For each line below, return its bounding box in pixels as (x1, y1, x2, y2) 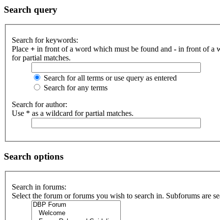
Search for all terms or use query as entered (42, 74, 177, 82)
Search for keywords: (12, 36, 78, 44)
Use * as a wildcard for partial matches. (12, 109, 134, 117)
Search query (4, 4, 57, 15)
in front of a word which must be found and (35, 45, 174, 53)
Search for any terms (42, 83, 108, 92)
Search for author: (12, 100, 67, 109)
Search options (4, 151, 63, 162)
